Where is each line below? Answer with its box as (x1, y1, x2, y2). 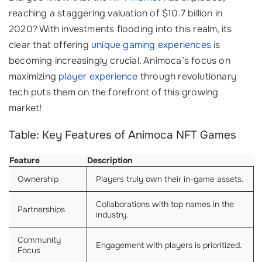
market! (9, 102, 42, 115)
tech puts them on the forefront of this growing (9, 86, 219, 99)
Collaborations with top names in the (96, 199, 234, 210)
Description (87, 155, 132, 166)
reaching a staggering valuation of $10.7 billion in (9, 7, 223, 20)
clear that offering (9, 39, 91, 51)
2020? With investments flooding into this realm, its (9, 23, 232, 36)
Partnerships (18, 204, 65, 215)
